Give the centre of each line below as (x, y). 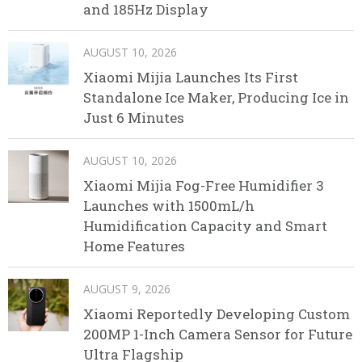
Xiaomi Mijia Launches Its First (191, 77)
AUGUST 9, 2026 (127, 288)
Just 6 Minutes (134, 117)
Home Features (134, 246)
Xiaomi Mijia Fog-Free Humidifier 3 (204, 185)
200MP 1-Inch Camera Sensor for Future (218, 334)
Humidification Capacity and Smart (205, 225)
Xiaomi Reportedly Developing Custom (217, 314)
